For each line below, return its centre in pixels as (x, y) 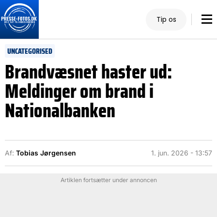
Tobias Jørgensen (46, 153)
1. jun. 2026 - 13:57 (182, 153)
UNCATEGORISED (30, 51)
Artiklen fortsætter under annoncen (108, 180)
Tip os (166, 19)
